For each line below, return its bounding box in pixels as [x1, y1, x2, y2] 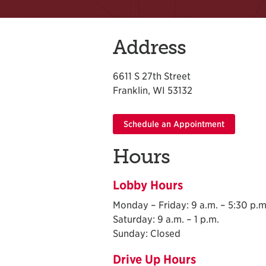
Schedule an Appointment [123, 119, 224, 129]
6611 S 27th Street [113, 70, 191, 82]
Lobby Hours [113, 178, 183, 192]
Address [113, 36, 186, 59]
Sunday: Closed [113, 227, 180, 239]
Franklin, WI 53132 [113, 84, 192, 96]
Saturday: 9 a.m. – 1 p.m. [113, 213, 219, 225]
